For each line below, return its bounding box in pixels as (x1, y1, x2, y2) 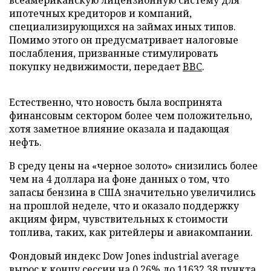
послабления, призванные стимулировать (9, 47, 218, 60)
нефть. (9, 135, 42, 149)
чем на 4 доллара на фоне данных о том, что (9, 172, 229, 186)
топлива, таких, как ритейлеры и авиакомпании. (9, 226, 253, 239)
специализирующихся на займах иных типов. (9, 20, 236, 33)
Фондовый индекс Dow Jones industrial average (9, 249, 239, 263)
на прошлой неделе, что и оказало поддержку (9, 199, 239, 212)
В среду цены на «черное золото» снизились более (9, 159, 258, 172)
